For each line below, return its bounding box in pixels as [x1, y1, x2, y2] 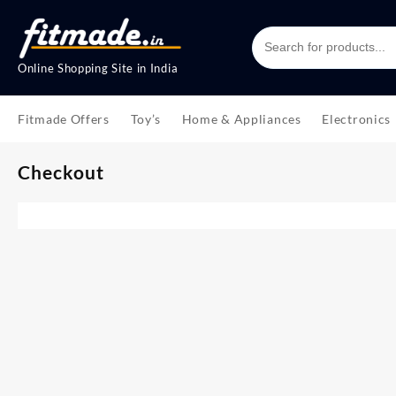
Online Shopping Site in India [18, 60, 179, 75]
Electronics [322, 110, 392, 126]
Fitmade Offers [18, 110, 110, 126]
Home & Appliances [181, 110, 301, 126]
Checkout [18, 160, 104, 183]
